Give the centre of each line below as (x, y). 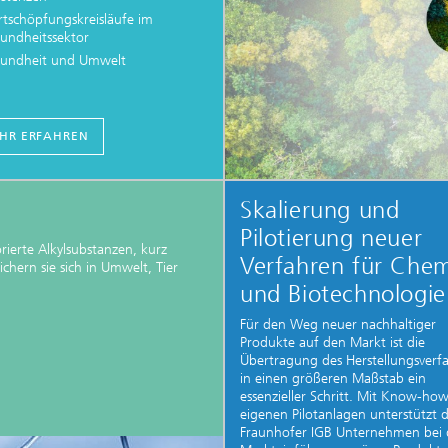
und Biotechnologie (343, 294)
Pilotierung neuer (331, 238)
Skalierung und (320, 210)
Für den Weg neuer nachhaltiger (338, 325)
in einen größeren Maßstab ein (333, 379)
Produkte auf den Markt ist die (332, 343)
